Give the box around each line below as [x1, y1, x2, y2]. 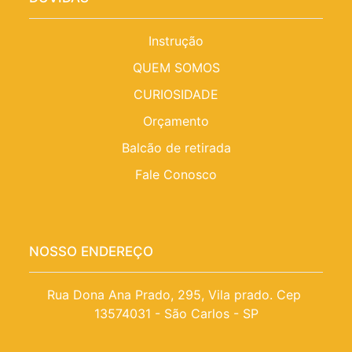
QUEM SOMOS [132, 60, 220, 76]
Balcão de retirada [121, 140, 231, 156]
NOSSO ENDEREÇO [29, 244, 154, 260]
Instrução [148, 33, 203, 49]
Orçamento [143, 113, 209, 130]
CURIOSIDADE [134, 86, 218, 103]
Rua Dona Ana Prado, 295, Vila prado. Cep [47, 287, 301, 303]
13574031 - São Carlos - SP [93, 306, 258, 322]
